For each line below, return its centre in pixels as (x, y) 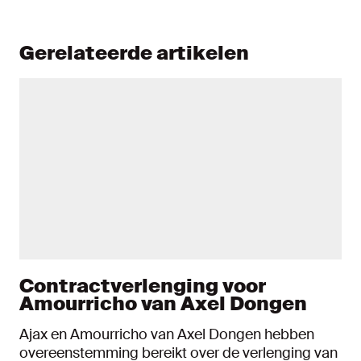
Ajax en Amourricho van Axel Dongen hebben (167, 334)
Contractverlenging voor (143, 286)
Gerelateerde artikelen (134, 53)
